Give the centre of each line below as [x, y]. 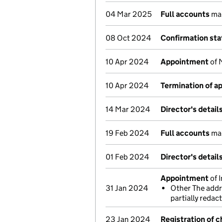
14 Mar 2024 [128, 109]
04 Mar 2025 [129, 14]
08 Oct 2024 [128, 38]
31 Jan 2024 [127, 188]
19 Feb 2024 [127, 133]
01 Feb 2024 [127, 157]
